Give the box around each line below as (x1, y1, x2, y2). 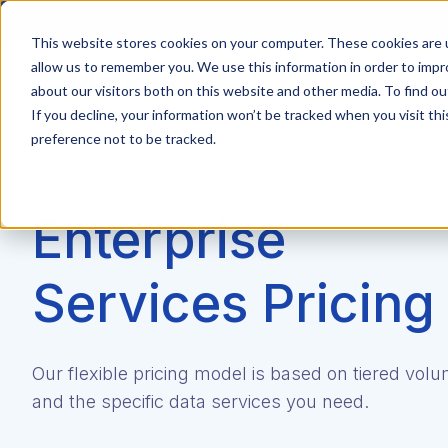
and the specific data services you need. (32, 391, 369, 412)
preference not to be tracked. (30, 129, 216, 147)
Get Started (309, 72, 384, 89)
